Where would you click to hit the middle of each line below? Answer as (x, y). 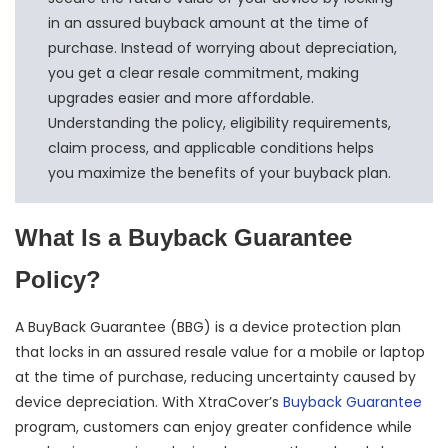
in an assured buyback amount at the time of (209, 22)
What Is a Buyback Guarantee (183, 238)
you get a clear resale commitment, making (204, 72)
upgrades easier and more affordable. (181, 97)
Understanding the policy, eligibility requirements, (220, 122)
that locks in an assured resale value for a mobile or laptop (220, 352)
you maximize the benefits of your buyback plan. (220, 172)
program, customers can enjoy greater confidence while (213, 427)
